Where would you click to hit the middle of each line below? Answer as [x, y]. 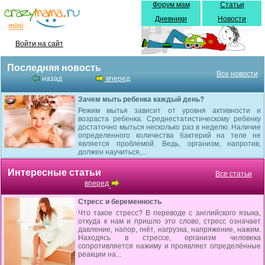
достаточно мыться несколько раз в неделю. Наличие [169, 127]
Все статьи [234, 174]
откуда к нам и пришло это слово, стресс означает [169, 221]
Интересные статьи [54, 172]
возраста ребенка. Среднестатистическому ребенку [169, 119]
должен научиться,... [112, 152]
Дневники [171, 19]
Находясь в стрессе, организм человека [169, 238]
